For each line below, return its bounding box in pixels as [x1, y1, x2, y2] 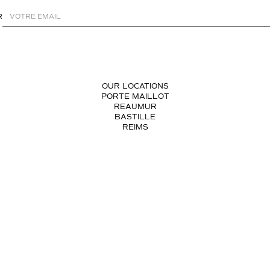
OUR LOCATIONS [101, 82, 169, 91]
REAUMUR [113, 102, 157, 111]
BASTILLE [115, 113, 155, 122]
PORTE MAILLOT [101, 92, 169, 101]
